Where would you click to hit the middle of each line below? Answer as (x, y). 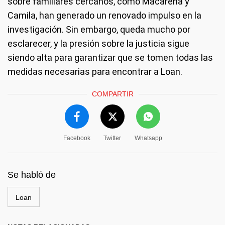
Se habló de (32, 175)
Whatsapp (148, 138)
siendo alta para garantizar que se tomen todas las (110, 57)
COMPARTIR (113, 94)
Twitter (112, 138)
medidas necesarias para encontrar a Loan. (95, 71)
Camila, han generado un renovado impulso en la (104, 15)
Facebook (77, 138)
